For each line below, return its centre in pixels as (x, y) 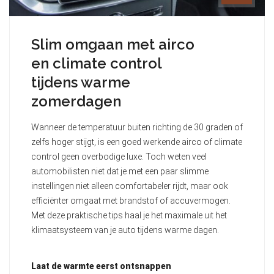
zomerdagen (76, 102)
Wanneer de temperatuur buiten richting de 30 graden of (137, 128)
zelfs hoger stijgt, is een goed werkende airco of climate (137, 142)
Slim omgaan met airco (113, 45)
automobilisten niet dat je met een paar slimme (120, 172)
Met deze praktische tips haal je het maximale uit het (129, 216)
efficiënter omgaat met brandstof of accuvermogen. (131, 201)
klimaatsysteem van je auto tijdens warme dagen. (125, 230)
